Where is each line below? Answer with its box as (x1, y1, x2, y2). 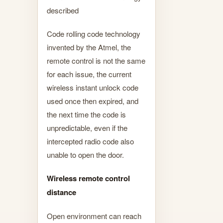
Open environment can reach (47, 210, 141, 221)
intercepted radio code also (47, 135, 134, 146)
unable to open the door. (47, 149, 124, 160)
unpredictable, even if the (47, 122, 127, 133)
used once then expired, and (47, 95, 138, 106)
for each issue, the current (47, 68, 131, 79)
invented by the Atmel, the (47, 41, 131, 52)
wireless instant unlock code (47, 82, 138, 93)
